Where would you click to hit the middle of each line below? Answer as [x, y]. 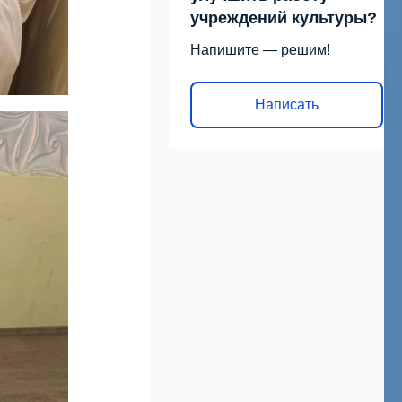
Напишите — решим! [260, 49]
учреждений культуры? [284, 17]
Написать [287, 105]
